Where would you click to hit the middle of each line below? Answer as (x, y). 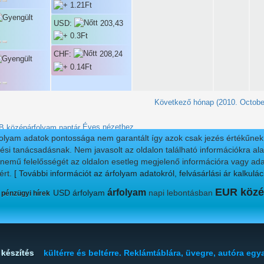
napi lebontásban (181, 192)
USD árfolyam (79, 192)
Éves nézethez (107, 127)
